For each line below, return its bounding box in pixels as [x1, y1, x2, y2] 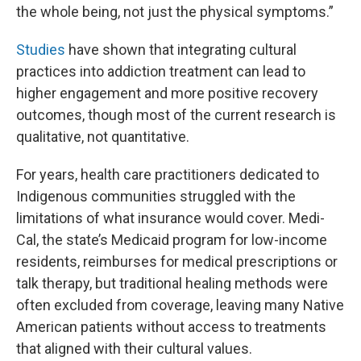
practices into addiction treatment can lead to [16, 62, 305, 80]
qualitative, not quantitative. [16, 127, 189, 145]
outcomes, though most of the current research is [16, 106, 336, 123]
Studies [16, 40, 65, 58]
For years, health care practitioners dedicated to [16, 165, 319, 183]
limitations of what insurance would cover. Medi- [16, 209, 325, 226]
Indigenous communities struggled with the [16, 187, 296, 205]
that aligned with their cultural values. [16, 339, 252, 357]
